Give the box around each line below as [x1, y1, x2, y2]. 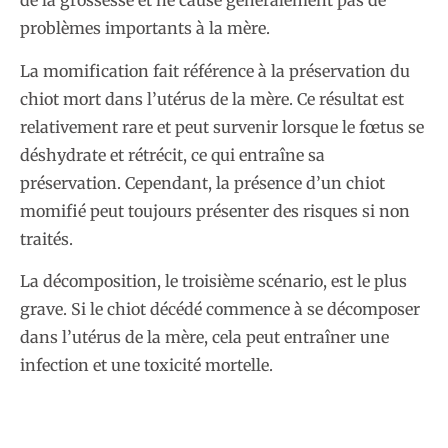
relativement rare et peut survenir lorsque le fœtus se [20, 116, 424, 137]
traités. [20, 228, 73, 249]
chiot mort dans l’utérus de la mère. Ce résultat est [20, 88, 404, 109]
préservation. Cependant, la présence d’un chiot [20, 172, 385, 193]
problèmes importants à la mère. [20, 18, 270, 39]
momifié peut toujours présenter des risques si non [20, 200, 410, 221]
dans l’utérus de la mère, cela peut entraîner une [20, 327, 389, 348]
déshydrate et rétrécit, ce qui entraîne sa [20, 144, 325, 165]
